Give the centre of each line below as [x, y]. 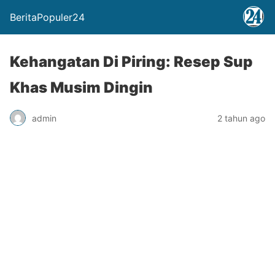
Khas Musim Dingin [81, 87]
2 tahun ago [241, 118]
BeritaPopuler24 [47, 17]
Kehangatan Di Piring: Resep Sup [131, 62]
